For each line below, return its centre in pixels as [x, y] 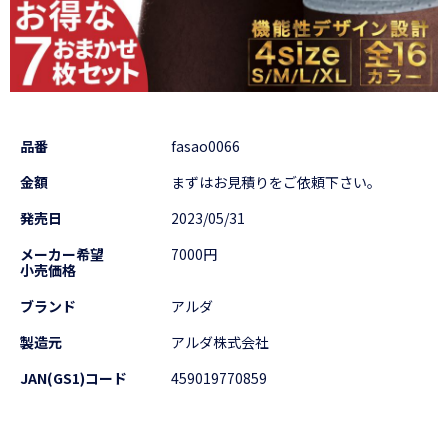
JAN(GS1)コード [74, 378]
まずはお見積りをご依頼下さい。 [276, 182]
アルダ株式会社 [220, 342]
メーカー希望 [62, 254]
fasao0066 [206, 146]
